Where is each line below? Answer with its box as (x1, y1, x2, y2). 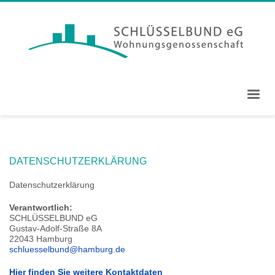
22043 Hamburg (9, 234, 72, 244)
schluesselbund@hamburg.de (9, 244, 125, 254)
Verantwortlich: (9, 203, 72, 212)
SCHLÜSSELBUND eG (9, 213, 98, 223)
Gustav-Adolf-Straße (9, 223, 89, 233)
